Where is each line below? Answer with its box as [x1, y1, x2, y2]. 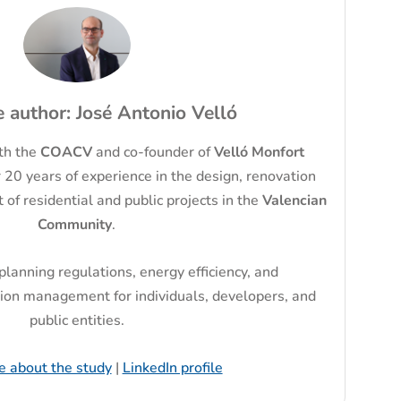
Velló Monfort [214, 142, 305, 163]
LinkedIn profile [122, 358, 223, 379]
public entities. [29, 311, 124, 331]
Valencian [261, 191, 327, 211]
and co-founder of [96, 142, 215, 163]
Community [38, 215, 113, 235]
